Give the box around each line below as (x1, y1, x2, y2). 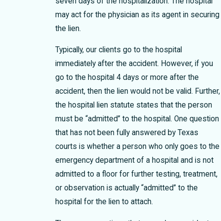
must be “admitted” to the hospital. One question (55, 114, 219, 124)
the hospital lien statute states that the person (55, 101, 212, 110)
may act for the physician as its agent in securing (55, 10, 220, 19)
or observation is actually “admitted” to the (55, 184, 198, 193)
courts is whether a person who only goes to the (55, 142, 220, 151)
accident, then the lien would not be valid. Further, (55, 87, 220, 96)
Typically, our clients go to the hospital (55, 45, 182, 55)
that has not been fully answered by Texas (55, 128, 198, 138)
